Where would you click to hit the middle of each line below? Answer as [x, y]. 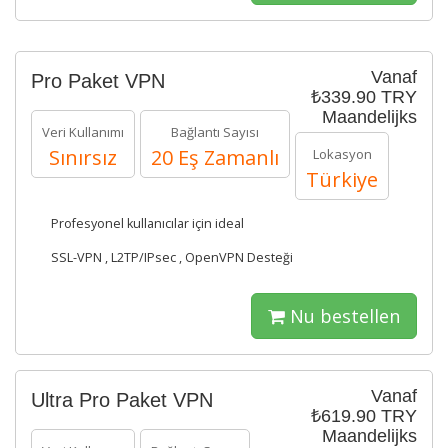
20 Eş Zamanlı [215, 157]
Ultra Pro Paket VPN [122, 400]
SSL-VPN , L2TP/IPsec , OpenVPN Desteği [172, 257]
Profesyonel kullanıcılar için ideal [147, 223]
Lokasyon [342, 154]
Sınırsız [83, 157]
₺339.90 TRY [364, 97]
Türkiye [342, 179]
